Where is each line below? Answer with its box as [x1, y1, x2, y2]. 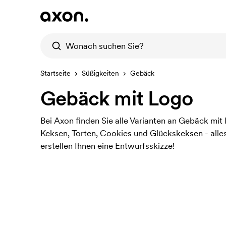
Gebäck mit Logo [40, 86, 193, 111]
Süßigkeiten [82, 69, 119, 78]
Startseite [40, 69, 71, 78]
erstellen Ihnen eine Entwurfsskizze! [40, 140, 175, 151]
